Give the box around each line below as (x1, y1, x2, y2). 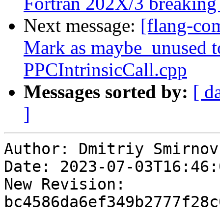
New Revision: (4, 175, 125, 193)
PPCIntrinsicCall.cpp (24, 59, 187, 81)
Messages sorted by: (24, 81, 188, 103)
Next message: (24, 15, 140, 36)
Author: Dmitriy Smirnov (4, 140, 219, 158)
